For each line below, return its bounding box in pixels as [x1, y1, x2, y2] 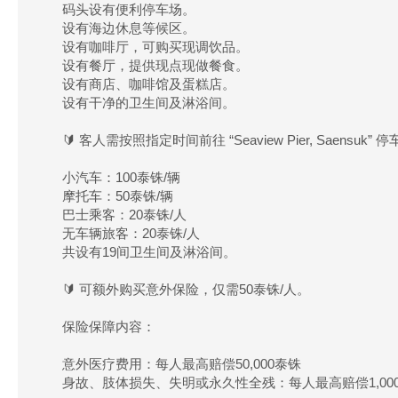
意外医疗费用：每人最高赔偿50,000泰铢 [62, 356, 301, 371]
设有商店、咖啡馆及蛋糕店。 [62, 76, 235, 92]
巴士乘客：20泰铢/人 [62, 207, 187, 222]
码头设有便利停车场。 [62, 2, 195, 17]
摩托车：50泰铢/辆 [62, 188, 173, 203]
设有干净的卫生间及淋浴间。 [62, 95, 235, 110]
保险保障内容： [62, 319, 155, 334]
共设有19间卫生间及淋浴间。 [62, 244, 236, 259]
